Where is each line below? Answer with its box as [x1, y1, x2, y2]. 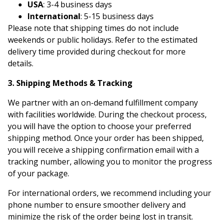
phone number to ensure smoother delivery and [8, 199, 186, 210]
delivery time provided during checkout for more [8, 46, 186, 57]
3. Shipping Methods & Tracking [8, 78, 133, 88]
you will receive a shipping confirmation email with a [8, 144, 199, 155]
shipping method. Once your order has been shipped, [8, 133, 204, 143]
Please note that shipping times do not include [8, 23, 179, 33]
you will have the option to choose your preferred [8, 121, 191, 132]
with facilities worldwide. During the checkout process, [8, 109, 207, 120]
